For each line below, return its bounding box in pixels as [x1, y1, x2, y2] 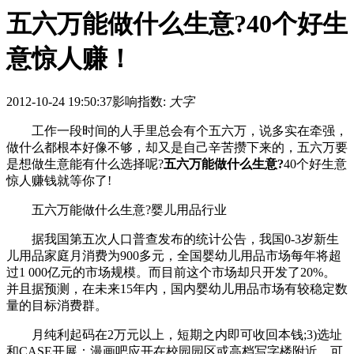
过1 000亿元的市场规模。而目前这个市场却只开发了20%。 [6, 265, 336, 279]
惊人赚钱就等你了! [6, 173, 111, 187]
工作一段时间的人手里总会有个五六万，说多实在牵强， [6, 123, 348, 137]
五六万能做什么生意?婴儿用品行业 [6, 202, 227, 217]
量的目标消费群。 [6, 298, 107, 312]
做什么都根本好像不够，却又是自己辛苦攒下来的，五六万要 [6, 140, 348, 154]
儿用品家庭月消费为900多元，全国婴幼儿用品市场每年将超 [6, 248, 341, 262]
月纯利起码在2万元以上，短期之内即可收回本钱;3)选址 [6, 327, 342, 341]
